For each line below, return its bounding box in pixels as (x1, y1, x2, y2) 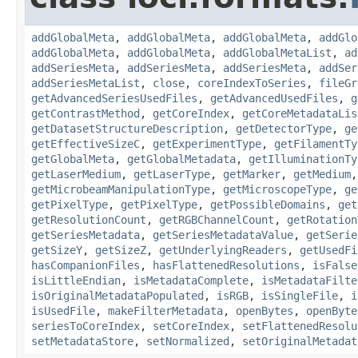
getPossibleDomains (210, 197, 325, 211)
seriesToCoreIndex (31, 319, 140, 332)
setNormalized (146, 334, 229, 348)
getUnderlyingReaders (159, 243, 287, 257)
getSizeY (31, 243, 82, 257)
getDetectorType (236, 121, 332, 135)
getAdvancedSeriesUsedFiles (31, 91, 197, 105)
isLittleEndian (31, 273, 121, 287)
